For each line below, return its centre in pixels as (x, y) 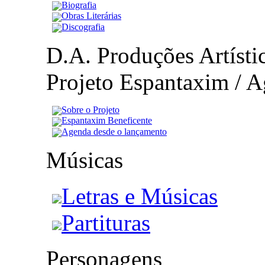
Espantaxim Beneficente (107, 121)
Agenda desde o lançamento (114, 131)
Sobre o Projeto (91, 109)
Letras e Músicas (140, 196)
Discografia (83, 27)
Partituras (106, 222)
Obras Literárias (91, 16)
